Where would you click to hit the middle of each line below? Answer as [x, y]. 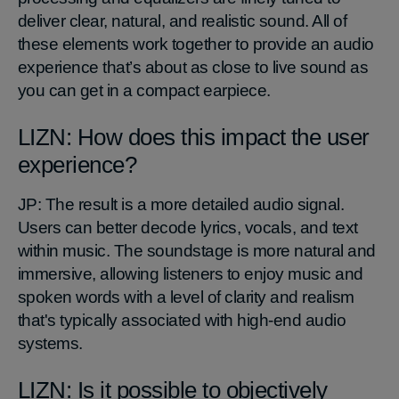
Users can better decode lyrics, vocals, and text [188, 227]
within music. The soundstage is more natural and [197, 250]
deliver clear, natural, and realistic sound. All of [183, 20]
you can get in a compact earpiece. [144, 90]
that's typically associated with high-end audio [182, 320]
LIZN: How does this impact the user [194, 137]
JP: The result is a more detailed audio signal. [181, 204]
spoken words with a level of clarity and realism [186, 297]
